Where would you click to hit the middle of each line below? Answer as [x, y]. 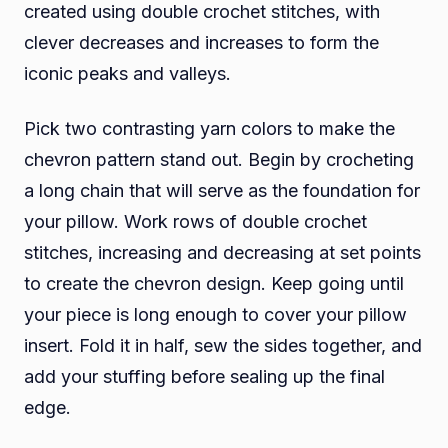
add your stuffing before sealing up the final [204, 377]
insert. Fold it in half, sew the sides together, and [223, 346]
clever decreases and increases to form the [201, 43]
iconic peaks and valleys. [127, 74]
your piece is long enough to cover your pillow [215, 315]
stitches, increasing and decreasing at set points [222, 253]
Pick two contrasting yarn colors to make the [209, 129]
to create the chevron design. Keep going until [214, 284]
